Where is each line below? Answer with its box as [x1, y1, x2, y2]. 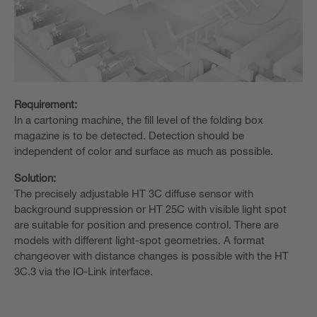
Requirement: [14, 97, 77, 110]
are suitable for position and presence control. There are [14, 217, 279, 231]
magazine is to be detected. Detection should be [14, 128, 244, 142]
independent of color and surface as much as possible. [14, 144, 273, 157]
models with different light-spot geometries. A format [14, 233, 265, 246]
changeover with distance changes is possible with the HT [14, 248, 289, 262]
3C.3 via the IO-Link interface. [14, 264, 153, 277]
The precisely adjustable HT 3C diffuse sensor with [14, 186, 253, 200]
